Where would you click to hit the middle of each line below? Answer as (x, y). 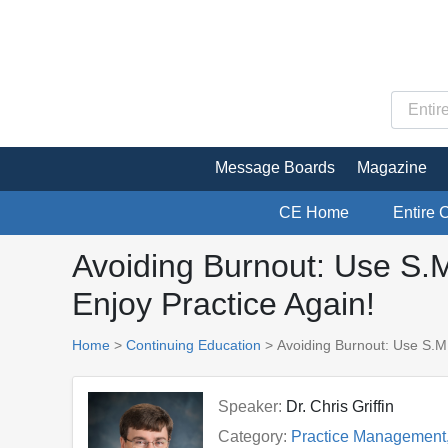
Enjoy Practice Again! (223, 303)
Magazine (392, 167)
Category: (252, 436)
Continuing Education (193, 344)
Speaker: (249, 406)
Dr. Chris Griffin (339, 406)
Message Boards (275, 167)
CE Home (314, 212)
